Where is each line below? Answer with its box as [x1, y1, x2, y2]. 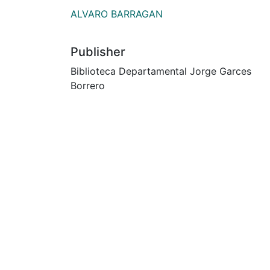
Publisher [71, 44, 125, 59]
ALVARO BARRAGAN [71, 7, 163, 20]
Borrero [71, 79, 105, 92]
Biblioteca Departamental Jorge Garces [71, 64, 251, 77]
